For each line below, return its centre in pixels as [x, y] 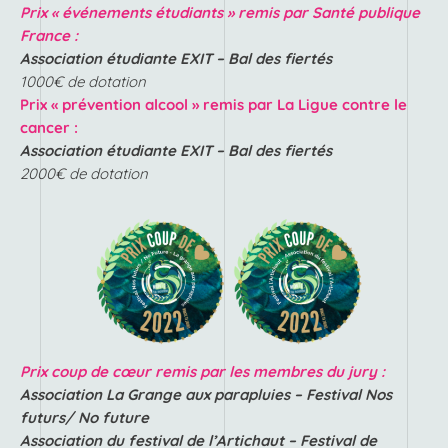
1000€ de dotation [83, 82]
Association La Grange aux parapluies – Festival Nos [206, 395]
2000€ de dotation [84, 174]
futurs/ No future [84, 418]
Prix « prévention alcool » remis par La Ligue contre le [213, 105]
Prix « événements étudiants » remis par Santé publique [220, 13]
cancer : [49, 128]
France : [49, 36]
